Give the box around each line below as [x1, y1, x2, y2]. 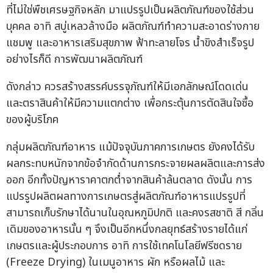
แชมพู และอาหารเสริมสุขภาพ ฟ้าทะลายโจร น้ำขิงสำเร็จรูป [6, 35, 254, 52]
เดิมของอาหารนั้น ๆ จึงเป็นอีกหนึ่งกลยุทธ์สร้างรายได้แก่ [6, 221, 247, 238]
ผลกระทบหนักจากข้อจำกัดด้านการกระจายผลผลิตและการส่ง [6, 155, 265, 172]
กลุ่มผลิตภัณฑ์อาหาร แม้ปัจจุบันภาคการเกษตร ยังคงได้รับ [6, 139, 255, 156]
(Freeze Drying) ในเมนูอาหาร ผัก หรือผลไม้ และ [6, 254, 225, 271]
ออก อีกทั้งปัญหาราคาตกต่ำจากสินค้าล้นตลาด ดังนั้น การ [6, 172, 252, 189]
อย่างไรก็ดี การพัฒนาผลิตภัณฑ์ [6, 51, 143, 68]
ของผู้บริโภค [6, 112, 58, 129]
